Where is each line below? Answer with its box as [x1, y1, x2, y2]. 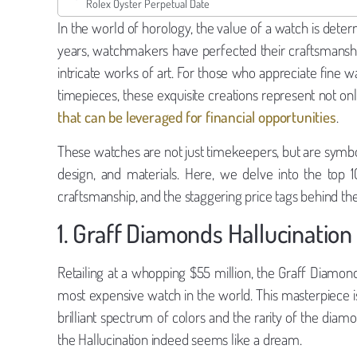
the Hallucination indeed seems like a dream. [57, 329, 302, 350]
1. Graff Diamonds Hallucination [57, 217, 353, 250]
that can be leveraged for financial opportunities [57, 107, 336, 127]
